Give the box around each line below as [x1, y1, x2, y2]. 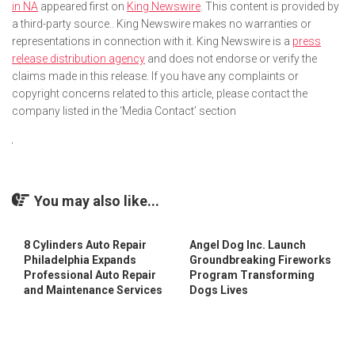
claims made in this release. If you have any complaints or [12, 69, 299, 82]
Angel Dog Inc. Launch [189, 238, 306, 251]
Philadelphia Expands [24, 253, 136, 266]
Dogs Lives [189, 283, 248, 296]
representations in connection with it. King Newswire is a [12, 34, 292, 48]
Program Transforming [189, 268, 315, 281]
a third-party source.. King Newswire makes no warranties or [12, 17, 311, 30]
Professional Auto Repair [24, 268, 156, 281]
